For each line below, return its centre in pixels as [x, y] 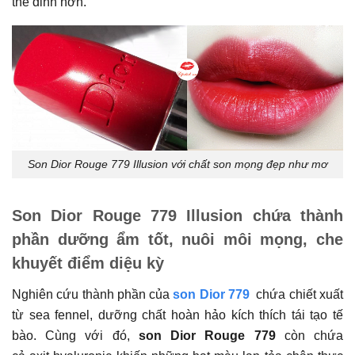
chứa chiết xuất [300, 294]
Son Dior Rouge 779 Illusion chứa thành [177, 215]
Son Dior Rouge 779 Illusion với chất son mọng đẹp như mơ [177, 164]
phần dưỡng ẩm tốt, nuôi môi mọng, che [177, 239]
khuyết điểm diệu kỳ [88, 263]
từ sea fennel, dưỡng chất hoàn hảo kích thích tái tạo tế [177, 315]
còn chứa [314, 335]
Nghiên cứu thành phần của [93, 294]
